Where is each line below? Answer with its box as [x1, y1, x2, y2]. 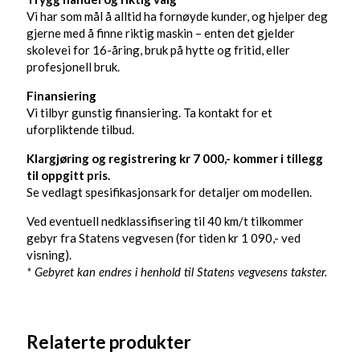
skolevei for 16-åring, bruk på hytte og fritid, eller [26, 43, 290, 58]
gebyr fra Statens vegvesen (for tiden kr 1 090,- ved [26, 231, 301, 246]
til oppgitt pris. [26, 168, 110, 183]
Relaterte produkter [26, 330, 191, 353]
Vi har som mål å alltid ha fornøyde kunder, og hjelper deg [26, 9, 328, 24]
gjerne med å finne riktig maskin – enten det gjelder [26, 26, 295, 41]
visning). [26, 247, 72, 263]
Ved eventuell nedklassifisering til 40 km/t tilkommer [26, 214, 304, 229]
